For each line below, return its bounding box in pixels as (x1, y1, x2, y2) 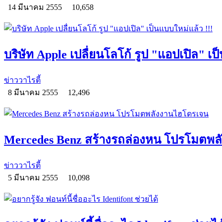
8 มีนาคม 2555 (4, 88, 64, 97)
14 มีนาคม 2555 (4, 3, 68, 12)
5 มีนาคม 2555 (4, 173, 64, 182)
